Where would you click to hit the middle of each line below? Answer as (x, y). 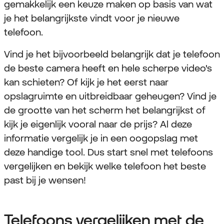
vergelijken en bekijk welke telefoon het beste (105, 166)
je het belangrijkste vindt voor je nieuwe (92, 18)
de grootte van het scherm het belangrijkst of (105, 110)
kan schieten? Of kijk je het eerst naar (86, 82)
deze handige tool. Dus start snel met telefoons (108, 152)
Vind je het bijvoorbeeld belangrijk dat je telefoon (112, 54)
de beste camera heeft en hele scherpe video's (108, 68)
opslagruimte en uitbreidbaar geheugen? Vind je (110, 96)
